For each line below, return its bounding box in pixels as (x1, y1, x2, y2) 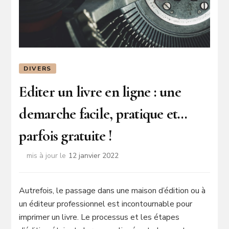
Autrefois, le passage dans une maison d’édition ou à (19, 185, 206, 197)
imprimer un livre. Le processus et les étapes (19, 212, 180, 223)
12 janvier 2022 (68, 151, 119, 161)
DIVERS (24, 64, 52, 73)
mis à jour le (27, 151, 66, 161)
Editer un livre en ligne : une (19, 82, 181, 101)
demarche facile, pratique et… (19, 104, 188, 123)
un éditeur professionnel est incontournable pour (19, 198, 193, 210)
